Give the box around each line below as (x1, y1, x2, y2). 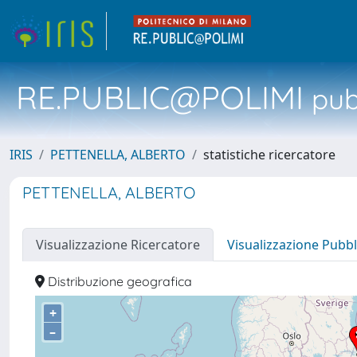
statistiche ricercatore (203, 146, 335, 163)
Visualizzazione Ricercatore (36, 236, 200, 253)
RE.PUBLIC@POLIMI (16, 77, 304, 117)
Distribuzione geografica (45, 273, 192, 289)
